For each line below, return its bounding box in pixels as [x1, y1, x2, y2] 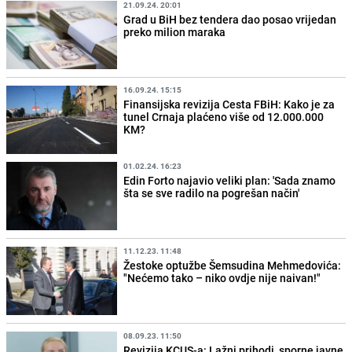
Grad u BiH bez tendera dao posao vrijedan [123, 11, 337, 27]
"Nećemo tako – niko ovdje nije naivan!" [123, 270, 321, 286]
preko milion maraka [123, 24, 226, 39]
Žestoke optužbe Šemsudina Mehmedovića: [123, 258, 342, 273]
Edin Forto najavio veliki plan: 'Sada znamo [123, 172, 336, 188]
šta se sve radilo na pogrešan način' [123, 185, 300, 200]
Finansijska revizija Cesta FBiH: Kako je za [123, 96, 335, 112]
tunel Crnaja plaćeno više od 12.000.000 [123, 108, 324, 124]
